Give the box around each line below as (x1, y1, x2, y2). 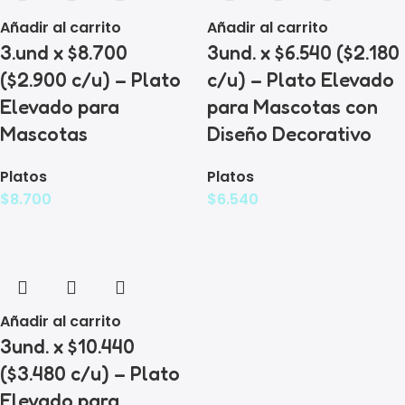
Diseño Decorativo (207, 122, 372, 146)
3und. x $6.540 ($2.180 (207, 41, 400, 65)
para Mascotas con (207, 95, 378, 119)
